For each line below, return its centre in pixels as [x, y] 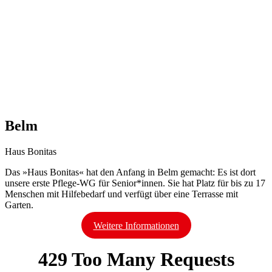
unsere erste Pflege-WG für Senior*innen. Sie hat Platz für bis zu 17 [135, 183]
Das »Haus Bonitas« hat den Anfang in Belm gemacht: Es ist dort [130, 172]
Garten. [19, 205]
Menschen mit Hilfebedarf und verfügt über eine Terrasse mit [121, 194]
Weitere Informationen [136, 226]
